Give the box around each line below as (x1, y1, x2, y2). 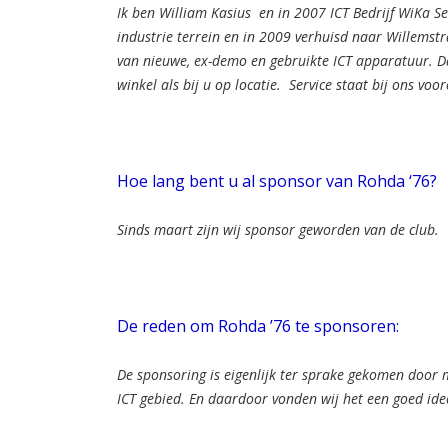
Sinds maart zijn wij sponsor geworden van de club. (117, 219, 439, 239)
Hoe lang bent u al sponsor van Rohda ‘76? (117, 169, 437, 192)
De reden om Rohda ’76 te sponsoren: (117, 314, 399, 337)
